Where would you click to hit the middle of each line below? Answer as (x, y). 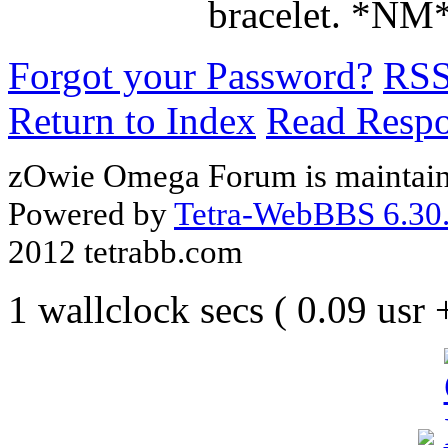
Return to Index (132, 121)
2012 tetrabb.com (125, 251)
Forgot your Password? (190, 76)
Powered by (91, 213)
